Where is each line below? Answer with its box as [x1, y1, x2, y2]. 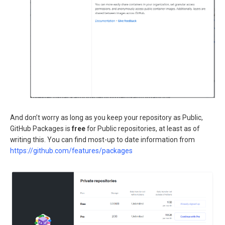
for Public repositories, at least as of [85, 124, 199, 133]
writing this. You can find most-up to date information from [10, 135, 195, 144]
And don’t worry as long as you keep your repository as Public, [10, 113, 203, 122]
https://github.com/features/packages [10, 146, 133, 155]
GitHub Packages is [10, 124, 72, 133]
